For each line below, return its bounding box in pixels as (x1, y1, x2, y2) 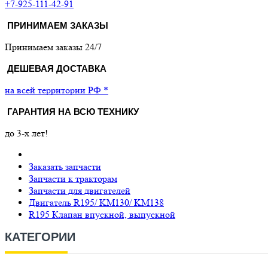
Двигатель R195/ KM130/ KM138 (29, 197, 164, 208)
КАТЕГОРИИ (5, 230, 75, 243)
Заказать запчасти (29, 161, 101, 172)
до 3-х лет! (5, 127, 48, 139)
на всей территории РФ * (5, 84, 108, 96)
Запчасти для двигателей (29, 185, 130, 196)
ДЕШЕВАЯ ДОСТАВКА (7, 63, 106, 74)
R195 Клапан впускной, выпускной (29, 209, 175, 220)
